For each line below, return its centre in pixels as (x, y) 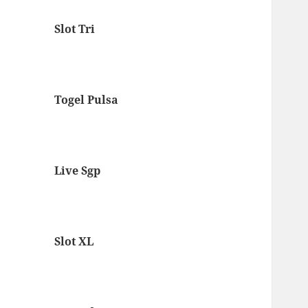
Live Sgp (78, 171)
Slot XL (74, 242)
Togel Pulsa (87, 100)
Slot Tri (75, 29)
